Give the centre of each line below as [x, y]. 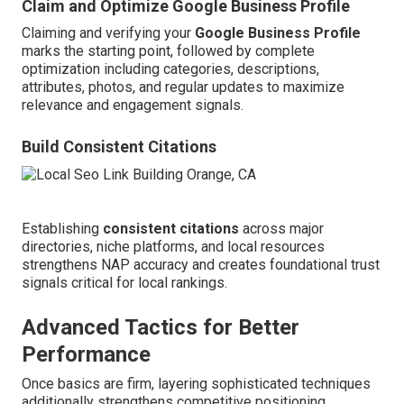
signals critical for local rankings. [124, 282]
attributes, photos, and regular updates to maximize [183, 87]
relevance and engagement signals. [133, 105]
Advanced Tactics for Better [161, 327]
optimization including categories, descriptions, [170, 69]
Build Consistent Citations [119, 146]
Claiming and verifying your [108, 32]
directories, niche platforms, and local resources [173, 246]
